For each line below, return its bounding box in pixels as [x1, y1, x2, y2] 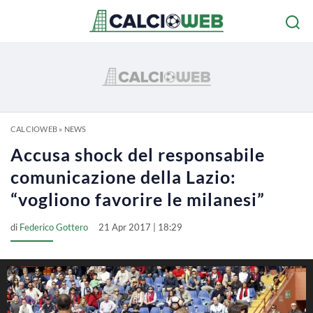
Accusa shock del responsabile [10, 144, 265, 165]
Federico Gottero [20, 221, 88, 233]
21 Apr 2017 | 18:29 [99, 221, 182, 233]
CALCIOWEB [10, 124, 57, 133]
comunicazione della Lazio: [10, 166, 236, 187]
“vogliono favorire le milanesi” [10, 189, 265, 210]
